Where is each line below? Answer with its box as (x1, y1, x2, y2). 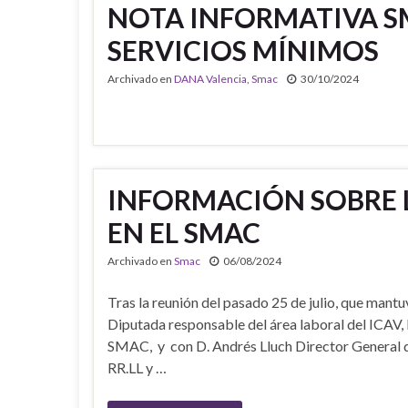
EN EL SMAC (107, 216, 260, 249)
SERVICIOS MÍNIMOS (107, 34, 379, 66)
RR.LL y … (107, 359, 167, 376)
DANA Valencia (174, 72, 247, 86)
